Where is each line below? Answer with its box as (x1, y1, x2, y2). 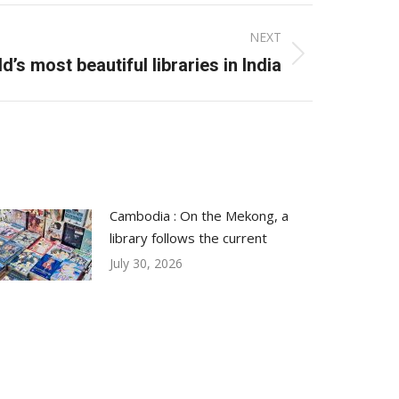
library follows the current (110, 229, 267, 247)
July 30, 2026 (110, 255, 183, 272)
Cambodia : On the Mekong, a (110, 207, 289, 224)
